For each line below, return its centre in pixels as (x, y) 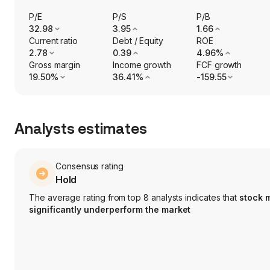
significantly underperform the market (110, 210)
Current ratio (54, 41)
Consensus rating (89, 166)
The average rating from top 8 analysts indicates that (134, 198)
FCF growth (219, 65)
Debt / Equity (138, 41)
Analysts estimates (81, 129)
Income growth (142, 65)
